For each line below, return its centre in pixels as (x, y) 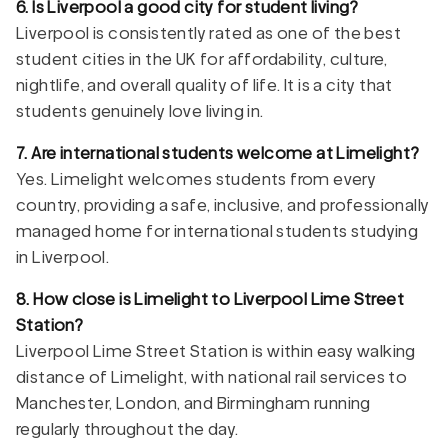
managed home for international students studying (217, 231)
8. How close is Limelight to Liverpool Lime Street (210, 299)
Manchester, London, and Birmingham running (193, 403)
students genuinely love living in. (140, 111)
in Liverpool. (63, 257)
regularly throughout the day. (127, 429)
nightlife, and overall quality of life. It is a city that (204, 85)
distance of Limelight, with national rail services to (212, 377)
